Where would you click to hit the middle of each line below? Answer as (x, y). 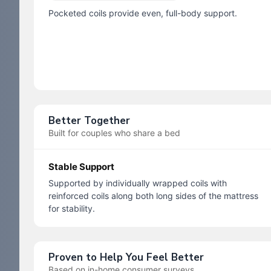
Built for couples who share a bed (114, 133)
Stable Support (81, 167)
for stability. (72, 209)
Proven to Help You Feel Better (126, 258)
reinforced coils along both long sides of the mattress (153, 196)
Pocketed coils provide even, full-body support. (143, 13)
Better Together (89, 121)
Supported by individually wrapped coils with (138, 183)
